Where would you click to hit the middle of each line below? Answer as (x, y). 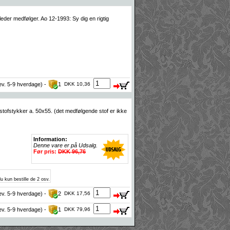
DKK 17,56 (77, 193)
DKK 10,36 (77, 84)
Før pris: (45, 151)
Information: (50, 139)
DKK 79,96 (77, 209)
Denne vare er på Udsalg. (65, 145)
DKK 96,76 (72, 151)
